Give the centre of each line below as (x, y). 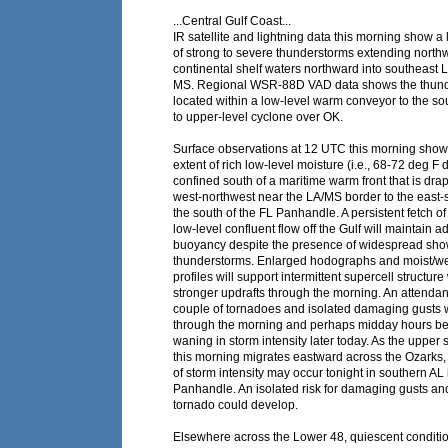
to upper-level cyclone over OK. (258, 117)
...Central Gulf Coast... (232, 21)
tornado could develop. (235, 405)
